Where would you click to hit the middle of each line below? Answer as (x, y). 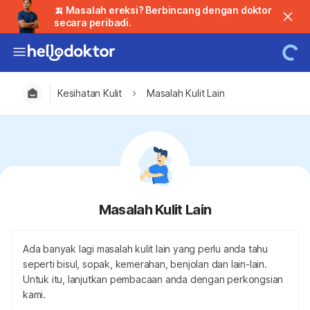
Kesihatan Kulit (90, 93)
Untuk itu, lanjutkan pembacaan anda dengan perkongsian (153, 279)
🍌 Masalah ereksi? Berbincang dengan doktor (163, 10)
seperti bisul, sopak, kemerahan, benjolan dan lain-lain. (145, 264)
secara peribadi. (93, 22)
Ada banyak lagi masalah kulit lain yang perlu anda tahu (145, 249)
